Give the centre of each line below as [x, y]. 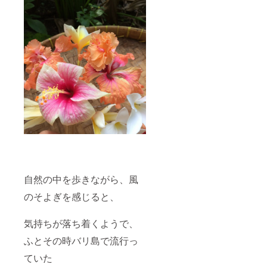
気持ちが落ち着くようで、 [81, 223]
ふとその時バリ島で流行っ [81, 241]
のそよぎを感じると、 [72, 197]
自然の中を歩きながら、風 [81, 179]
